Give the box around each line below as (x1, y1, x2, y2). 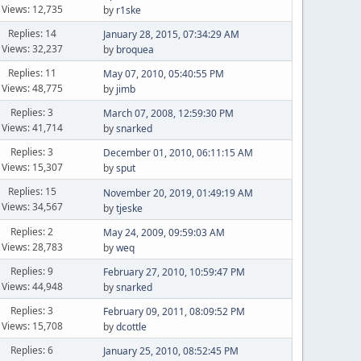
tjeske (115, 201, 143, 215)
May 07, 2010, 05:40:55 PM (102, 67, 224, 81)
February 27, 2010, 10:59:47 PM (102, 265, 245, 279)
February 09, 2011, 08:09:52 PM (102, 305, 245, 318)
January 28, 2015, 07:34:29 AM (102, 27, 239, 41)
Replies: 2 (10, 224, 54, 239)
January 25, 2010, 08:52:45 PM (102, 344, 239, 358)
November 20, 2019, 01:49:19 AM (102, 185, 253, 200)
